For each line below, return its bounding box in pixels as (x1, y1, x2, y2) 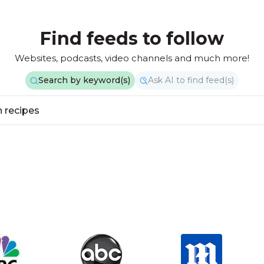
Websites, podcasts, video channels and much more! (15, 52, 249, 64)
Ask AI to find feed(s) (148, 75, 234, 85)
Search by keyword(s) (38, 75, 130, 85)
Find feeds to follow (40, 28, 224, 49)
